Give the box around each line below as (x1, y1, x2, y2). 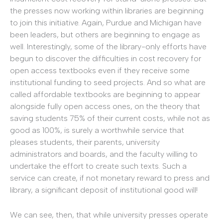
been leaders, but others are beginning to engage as (10, 29, 200, 39)
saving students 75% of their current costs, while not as (10, 113, 210, 123)
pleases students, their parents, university (10, 137, 160, 147)
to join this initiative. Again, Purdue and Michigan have (10, 17, 202, 27)
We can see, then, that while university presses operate (10, 210, 208, 220)
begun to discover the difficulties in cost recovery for (10, 53, 201, 63)
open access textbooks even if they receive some (10, 65, 190, 75)
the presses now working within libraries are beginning (10, 5, 204, 15)
